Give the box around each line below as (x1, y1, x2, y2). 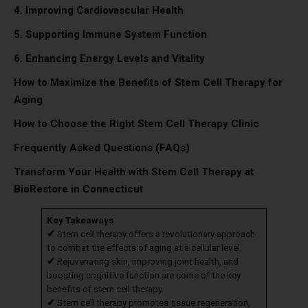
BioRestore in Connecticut (14, 183, 143, 196)
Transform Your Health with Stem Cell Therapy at (14, 166, 254, 179)
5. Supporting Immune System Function (14, 28, 207, 41)
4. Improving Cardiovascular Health (14, 4, 184, 17)
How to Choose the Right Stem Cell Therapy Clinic (14, 118, 259, 131)
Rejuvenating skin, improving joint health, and (56, 256, 239, 267)
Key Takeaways (46, 214, 114, 226)
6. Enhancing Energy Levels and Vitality (14, 52, 205, 65)
